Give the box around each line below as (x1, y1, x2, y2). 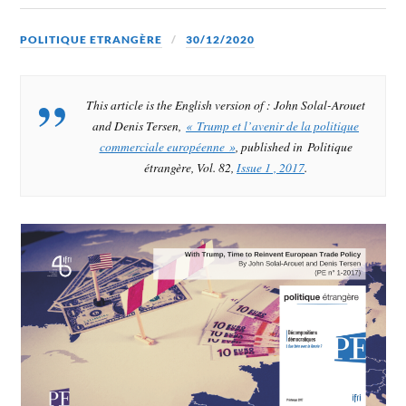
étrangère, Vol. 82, (144, 158, 237, 176)
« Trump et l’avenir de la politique (186, 116, 359, 134)
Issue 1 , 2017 (237, 158, 304, 176)
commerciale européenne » (99, 137, 236, 155)
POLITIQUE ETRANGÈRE (20, 32, 163, 46)
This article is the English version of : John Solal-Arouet (86, 95, 365, 113)
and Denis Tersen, (92, 116, 186, 134)
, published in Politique (235, 137, 353, 155)
